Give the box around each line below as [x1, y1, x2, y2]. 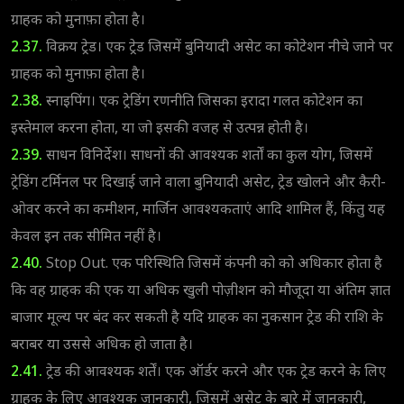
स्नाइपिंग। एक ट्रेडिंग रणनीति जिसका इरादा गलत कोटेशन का [42, 92, 363, 112]
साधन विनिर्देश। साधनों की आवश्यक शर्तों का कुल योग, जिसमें [46, 146, 372, 166]
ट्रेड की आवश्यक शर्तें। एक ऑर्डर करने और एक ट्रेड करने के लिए [42, 363, 386, 382]
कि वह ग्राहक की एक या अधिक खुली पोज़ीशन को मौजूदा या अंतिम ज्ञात [11, 281, 390, 301]
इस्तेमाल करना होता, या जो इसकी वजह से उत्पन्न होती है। [11, 119, 308, 139]
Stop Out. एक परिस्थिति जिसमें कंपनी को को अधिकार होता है [42, 254, 382, 274]
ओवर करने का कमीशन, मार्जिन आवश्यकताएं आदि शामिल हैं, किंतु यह [11, 200, 385, 220]
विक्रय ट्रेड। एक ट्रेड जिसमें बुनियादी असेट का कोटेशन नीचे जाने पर [42, 38, 393, 58]
